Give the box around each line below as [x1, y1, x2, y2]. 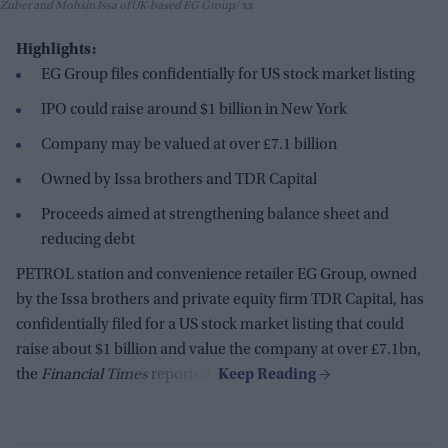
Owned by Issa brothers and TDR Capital [41, 171, 317, 188]
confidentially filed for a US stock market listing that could [16, 316, 404, 333]
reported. [148, 366, 218, 383]
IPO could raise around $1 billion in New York [41, 101, 347, 118]
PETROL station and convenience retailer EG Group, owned [16, 266, 417, 283]
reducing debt [41, 231, 135, 248]
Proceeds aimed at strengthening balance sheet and [41, 206, 389, 223]
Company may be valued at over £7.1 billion [41, 136, 337, 153]
